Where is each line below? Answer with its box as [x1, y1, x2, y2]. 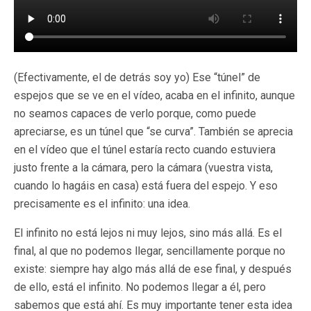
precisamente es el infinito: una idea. [14, 197, 190, 210]
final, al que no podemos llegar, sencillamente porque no [14, 244, 285, 258]
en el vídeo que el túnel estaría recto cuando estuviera [14, 143, 276, 156]
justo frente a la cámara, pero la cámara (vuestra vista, [14, 161, 273, 174]
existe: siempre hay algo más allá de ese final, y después [14, 262, 292, 276]
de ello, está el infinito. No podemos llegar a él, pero [14, 280, 266, 294]
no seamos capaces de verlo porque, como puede [14, 107, 256, 120]
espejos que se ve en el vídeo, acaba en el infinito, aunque [14, 89, 295, 102]
